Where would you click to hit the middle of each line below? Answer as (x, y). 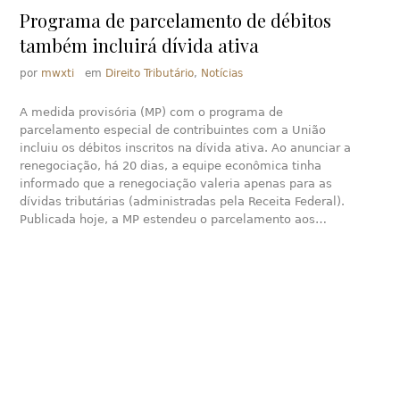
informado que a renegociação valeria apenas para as (176, 184)
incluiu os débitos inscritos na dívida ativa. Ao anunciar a (186, 148)
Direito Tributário (150, 74)
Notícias (222, 74)
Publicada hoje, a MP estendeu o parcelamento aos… (174, 220)
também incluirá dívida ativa (140, 46)
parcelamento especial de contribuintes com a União (173, 130)
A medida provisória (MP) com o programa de (152, 112)
